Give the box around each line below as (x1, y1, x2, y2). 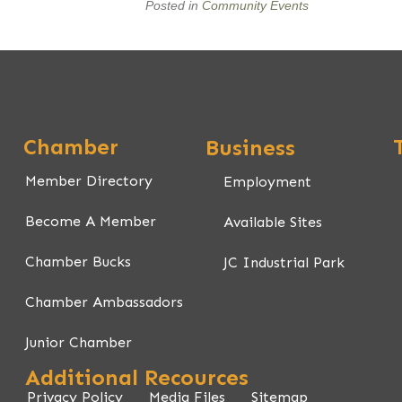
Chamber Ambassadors (24, 293, 183, 311)
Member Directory (24, 172, 153, 190)
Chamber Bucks (24, 253, 131, 271)
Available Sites (223, 213, 322, 231)
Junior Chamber (24, 334, 132, 352)
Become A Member (24, 213, 156, 231)
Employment (223, 172, 311, 190)
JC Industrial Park (223, 253, 345, 271)
